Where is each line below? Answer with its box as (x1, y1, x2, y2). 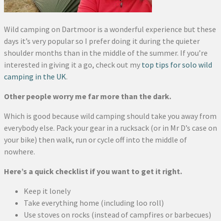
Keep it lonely (24, 186, 71, 196)
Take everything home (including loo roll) (24, 198, 164, 208)
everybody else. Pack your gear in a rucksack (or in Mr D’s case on (4, 123, 217, 133)
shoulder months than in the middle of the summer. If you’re (4, 48, 208, 58)
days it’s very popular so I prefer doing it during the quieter (4, 36, 200, 46)
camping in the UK (4, 72, 66, 81)
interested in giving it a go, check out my (4, 60, 142, 70)
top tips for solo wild (142, 60, 212, 70)
